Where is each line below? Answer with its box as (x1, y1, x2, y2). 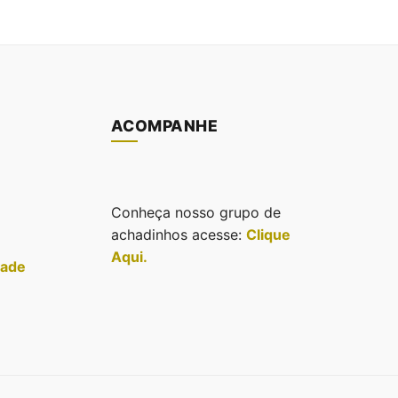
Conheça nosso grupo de (110, 203, 281, 222)
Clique (245, 226, 291, 244)
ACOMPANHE (110, 116, 219, 136)
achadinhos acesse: (110, 226, 246, 244)
